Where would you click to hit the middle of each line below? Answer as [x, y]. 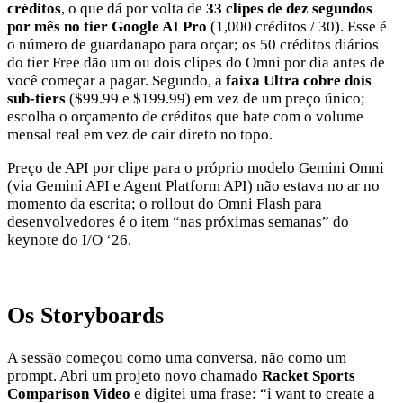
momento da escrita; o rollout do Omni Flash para [165, 203]
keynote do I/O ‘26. [69, 239]
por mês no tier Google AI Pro [107, 26]
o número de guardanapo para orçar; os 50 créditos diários [193, 44]
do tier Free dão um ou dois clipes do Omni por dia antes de [196, 62]
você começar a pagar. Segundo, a [116, 80]
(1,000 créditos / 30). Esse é [297, 26]
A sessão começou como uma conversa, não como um [177, 357]
